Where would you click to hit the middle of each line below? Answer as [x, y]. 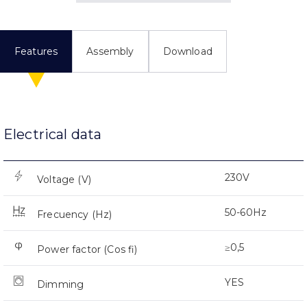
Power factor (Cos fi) [87, 249]
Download [187, 51]
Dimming [61, 284]
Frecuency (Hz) [75, 214]
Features [36, 51]
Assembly [110, 51]
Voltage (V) [64, 179]
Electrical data [53, 134]
